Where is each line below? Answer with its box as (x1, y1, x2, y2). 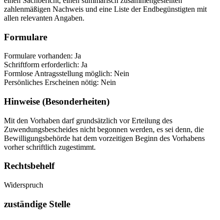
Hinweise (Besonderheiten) (4, 96, 110, 107)
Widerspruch (4, 181, 43, 190)
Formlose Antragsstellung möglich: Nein (4, 69, 129, 78)
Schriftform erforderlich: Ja (4, 60, 87, 69)
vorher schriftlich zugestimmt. (4, 142, 96, 151)
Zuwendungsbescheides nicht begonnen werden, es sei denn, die (4, 125, 204, 134)
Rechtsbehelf (4, 161, 55, 171)
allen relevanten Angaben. (4, 13, 84, 22)
